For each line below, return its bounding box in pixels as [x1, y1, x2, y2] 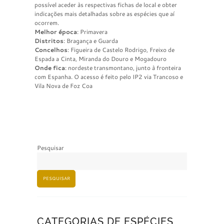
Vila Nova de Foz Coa [34, 81, 92, 90]
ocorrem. [34, 18, 59, 27]
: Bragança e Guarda [63, 36, 118, 45]
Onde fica [34, 63, 65, 72]
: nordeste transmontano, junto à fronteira [65, 63, 181, 72]
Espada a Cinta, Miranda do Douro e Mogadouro [34, 54, 166, 63]
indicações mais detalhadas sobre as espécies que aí [34, 9, 174, 18]
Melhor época [34, 27, 77, 36]
